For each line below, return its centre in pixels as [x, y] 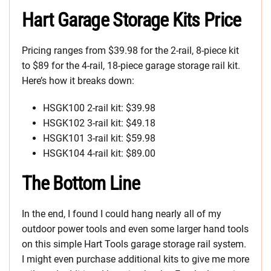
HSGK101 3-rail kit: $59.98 [99, 138]
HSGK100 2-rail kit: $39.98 [99, 108]
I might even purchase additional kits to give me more [135, 259]
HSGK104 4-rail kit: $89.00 [99, 153]
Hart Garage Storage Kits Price [132, 20]
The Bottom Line [81, 183]
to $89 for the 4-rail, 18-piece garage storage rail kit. [131, 65]
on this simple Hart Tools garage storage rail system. [134, 244]
